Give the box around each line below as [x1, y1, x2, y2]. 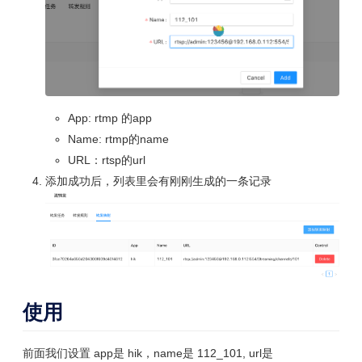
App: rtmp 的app [68, 111, 152, 124]
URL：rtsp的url [68, 153, 145, 166]
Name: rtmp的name [68, 132, 169, 145]
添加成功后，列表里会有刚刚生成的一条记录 [45, 175, 271, 188]
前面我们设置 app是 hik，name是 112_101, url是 [23, 346, 273, 360]
